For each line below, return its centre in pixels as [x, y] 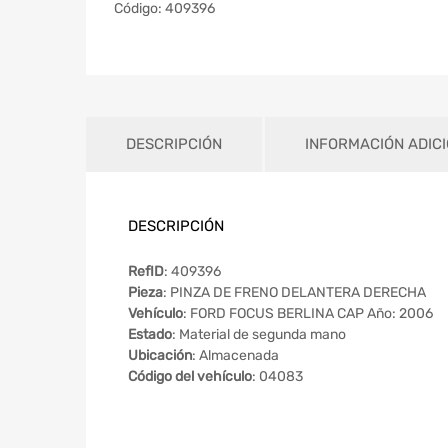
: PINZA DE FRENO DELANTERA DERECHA [294, 292]
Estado [150, 334]
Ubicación [160, 355]
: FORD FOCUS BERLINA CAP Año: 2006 [308, 313]
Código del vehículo [190, 376]
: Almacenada [235, 355]
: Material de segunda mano [259, 334]
